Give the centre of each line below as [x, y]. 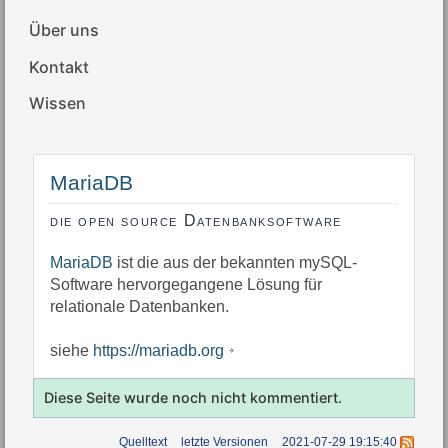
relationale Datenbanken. [139, 307]
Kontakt [59, 66]
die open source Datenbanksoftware [196, 221]
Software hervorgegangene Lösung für [186, 285]
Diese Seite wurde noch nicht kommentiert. [193, 398]
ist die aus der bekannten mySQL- [235, 263]
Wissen [57, 103]
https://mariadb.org [158, 351]
